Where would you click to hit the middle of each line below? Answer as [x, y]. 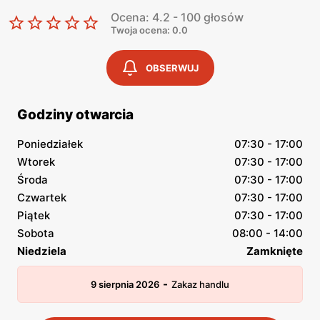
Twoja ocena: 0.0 [149, 30]
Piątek [34, 215]
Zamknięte [275, 251]
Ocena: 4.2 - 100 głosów [177, 17]
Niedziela [42, 251]
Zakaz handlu [200, 284]
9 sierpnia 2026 [125, 284]
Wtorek [36, 162]
